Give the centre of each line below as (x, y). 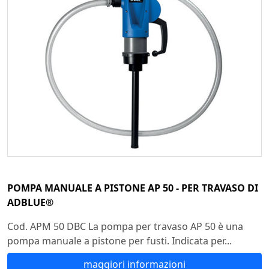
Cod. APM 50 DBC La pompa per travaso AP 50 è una (125, 227)
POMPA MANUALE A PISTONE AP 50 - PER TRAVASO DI (133, 188)
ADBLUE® (30, 203)
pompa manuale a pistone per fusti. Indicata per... (119, 241)
